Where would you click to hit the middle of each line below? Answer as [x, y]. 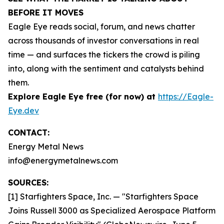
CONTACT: [29, 132]
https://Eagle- [186, 96]
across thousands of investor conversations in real [103, 40]
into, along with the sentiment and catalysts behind [106, 68]
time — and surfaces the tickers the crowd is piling [104, 54]
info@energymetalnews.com [63, 160]
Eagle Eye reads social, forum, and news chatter [101, 26]
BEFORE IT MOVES [46, 12]
